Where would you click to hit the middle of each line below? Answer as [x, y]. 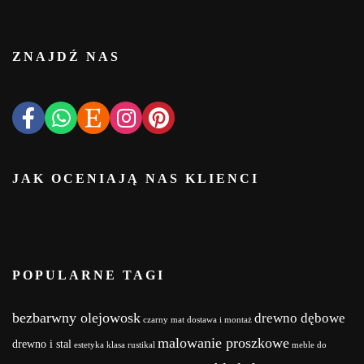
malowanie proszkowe [223, 342]
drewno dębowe [300, 318]
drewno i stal [42, 344]
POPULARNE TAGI [89, 275]
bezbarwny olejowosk [76, 317]
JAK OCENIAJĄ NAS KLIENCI [136, 178]
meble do [309, 344]
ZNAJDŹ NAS [66, 57]
